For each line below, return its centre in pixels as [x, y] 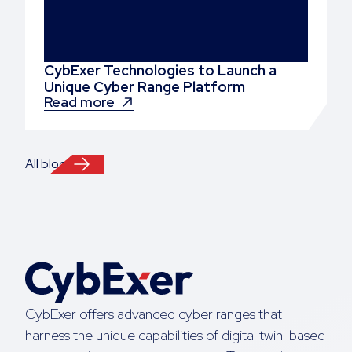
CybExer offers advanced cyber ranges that [154, 313]
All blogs [49, 164]
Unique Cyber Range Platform [145, 87]
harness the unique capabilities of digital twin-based [175, 335]
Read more [79, 102]
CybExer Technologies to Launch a [160, 71]
